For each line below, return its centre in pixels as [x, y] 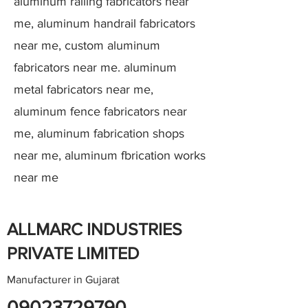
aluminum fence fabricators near [100, 111]
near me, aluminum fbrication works [110, 155]
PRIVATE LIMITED [73, 253]
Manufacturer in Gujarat [63, 279]
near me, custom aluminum [87, 45]
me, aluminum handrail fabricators [104, 23]
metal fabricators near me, [84, 89]
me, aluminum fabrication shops [99, 133]
